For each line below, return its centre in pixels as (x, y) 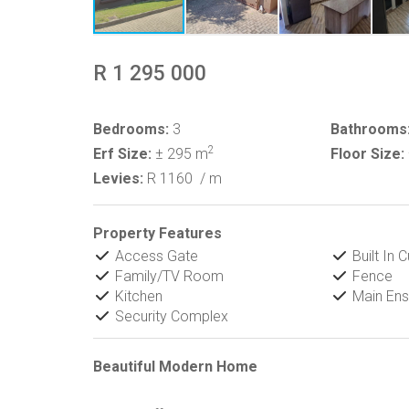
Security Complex (170, 316)
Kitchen (137, 296)
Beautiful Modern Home (175, 367)
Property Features (157, 233)
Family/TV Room (168, 276)
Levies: (118, 178)
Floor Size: (367, 154)
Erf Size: (122, 154)
